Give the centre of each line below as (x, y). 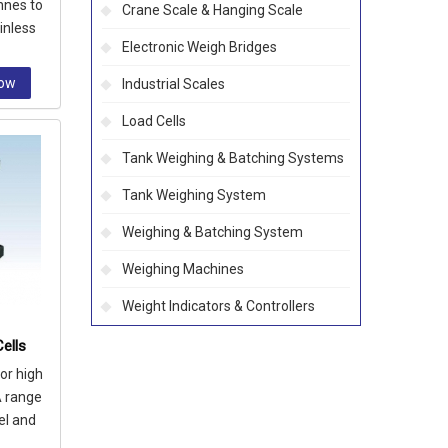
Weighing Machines (183, 269)
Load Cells (154, 121)
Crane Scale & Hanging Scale (212, 10)
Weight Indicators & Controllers (218, 306)
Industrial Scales (173, 84)
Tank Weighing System (194, 195)
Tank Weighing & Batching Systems (233, 158)
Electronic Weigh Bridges (199, 47)
